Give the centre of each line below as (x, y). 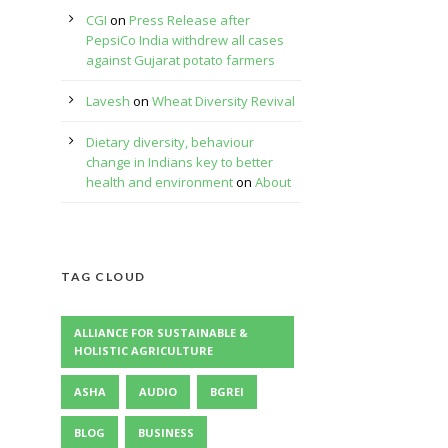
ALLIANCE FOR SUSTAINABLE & (161, 332)
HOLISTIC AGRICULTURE (143, 350)
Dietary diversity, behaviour (170, 142)
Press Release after (189, 20)
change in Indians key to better (179, 162)
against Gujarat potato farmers (180, 60)
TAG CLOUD (103, 276)
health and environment (159, 182)
